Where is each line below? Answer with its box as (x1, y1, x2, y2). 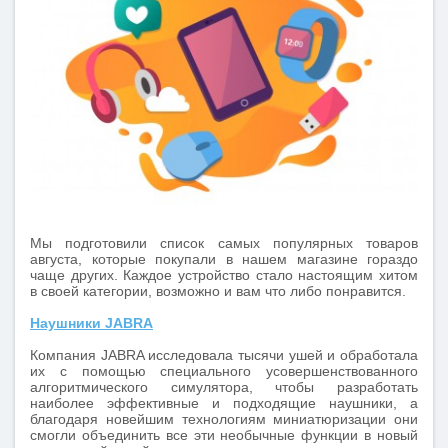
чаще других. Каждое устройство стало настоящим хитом (30, 267, 418, 283)
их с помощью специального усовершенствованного (30, 363, 418, 379)
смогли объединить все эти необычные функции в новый (30, 427, 418, 443)
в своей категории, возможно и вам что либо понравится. (30, 283, 406, 299)
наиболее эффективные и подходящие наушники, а (30, 395, 418, 411)
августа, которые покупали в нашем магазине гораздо (30, 251, 418, 267)
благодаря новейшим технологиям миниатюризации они (30, 411, 418, 427)
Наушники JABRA (30, 315, 153, 331)
